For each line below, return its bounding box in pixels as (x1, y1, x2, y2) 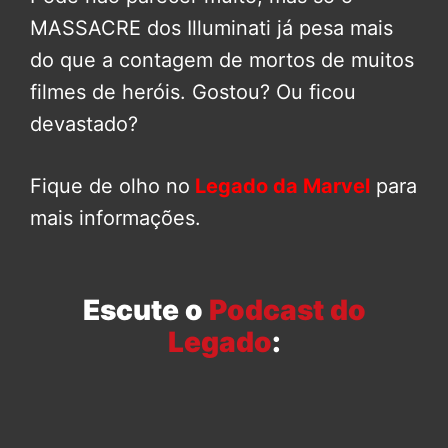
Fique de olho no (30, 173, 190, 198)
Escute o (82, 292, 209, 327)
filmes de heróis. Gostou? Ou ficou (30, 79, 356, 104)
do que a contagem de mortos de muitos (30, 47, 414, 72)
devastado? (30, 111, 138, 136)
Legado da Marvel (190, 173, 370, 198)
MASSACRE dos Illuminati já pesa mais (30, 15, 393, 40)
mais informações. (30, 205, 201, 230)
